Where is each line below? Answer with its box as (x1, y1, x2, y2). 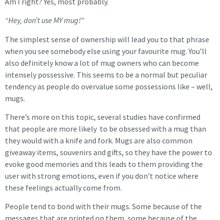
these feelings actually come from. (5, 183, 122, 193)
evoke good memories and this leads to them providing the (5, 159, 203, 169)
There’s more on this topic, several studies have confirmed (5, 112, 200, 122)
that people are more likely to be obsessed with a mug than (5, 124, 206, 134)
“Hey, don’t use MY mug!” (5, 15, 84, 26)
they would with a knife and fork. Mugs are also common (5, 136, 192, 146)
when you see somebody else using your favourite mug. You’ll (5, 46, 207, 56)
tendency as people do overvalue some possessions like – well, (5, 81, 213, 91)
